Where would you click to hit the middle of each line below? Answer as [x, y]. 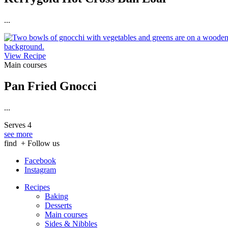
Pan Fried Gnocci [50, 86]
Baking [56, 196]
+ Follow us [39, 144]
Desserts [58, 206]
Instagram [40, 170]
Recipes [37, 187]
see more [18, 134]
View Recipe [25, 55]
